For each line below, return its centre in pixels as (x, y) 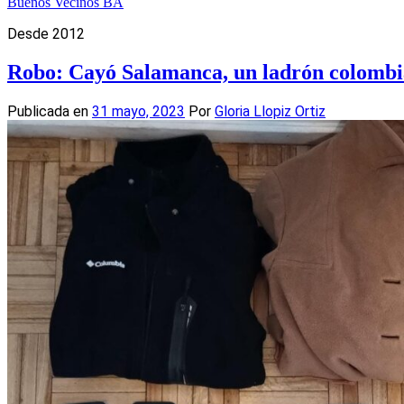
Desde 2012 (46, 34)
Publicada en (50, 111)
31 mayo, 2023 (138, 111)
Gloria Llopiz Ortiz (270, 111)
